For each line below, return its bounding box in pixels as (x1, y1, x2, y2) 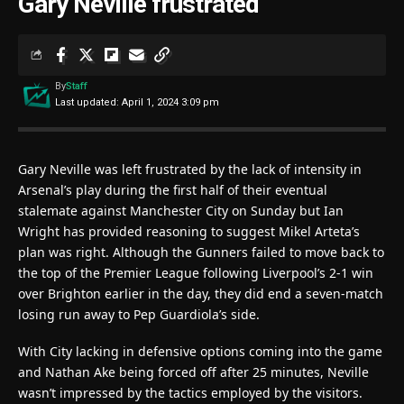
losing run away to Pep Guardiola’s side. (18, 305, 260, 323)
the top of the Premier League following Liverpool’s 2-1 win (18, 263, 373, 281)
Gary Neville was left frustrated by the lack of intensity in (18, 160, 362, 178)
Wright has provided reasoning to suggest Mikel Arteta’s (18, 222, 360, 240)
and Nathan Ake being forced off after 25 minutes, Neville (18, 363, 369, 381)
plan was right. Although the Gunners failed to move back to (18, 243, 384, 261)
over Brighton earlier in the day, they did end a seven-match (18, 284, 383, 302)
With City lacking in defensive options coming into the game (18, 342, 382, 360)
